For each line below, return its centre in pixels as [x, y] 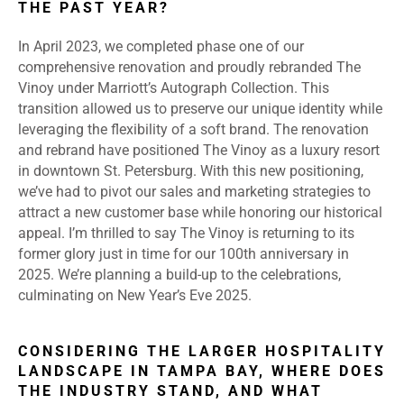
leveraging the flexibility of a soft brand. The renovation [193, 130]
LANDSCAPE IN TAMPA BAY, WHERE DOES [202, 372]
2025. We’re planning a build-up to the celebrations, [179, 275]
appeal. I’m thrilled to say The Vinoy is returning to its [186, 234]
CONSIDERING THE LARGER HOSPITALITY [202, 352]
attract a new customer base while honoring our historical [200, 213]
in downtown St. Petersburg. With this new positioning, [191, 171]
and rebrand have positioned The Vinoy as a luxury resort [199, 151]
